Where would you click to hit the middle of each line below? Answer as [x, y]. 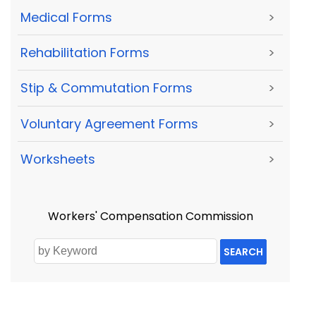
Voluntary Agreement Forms [109, 123]
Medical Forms [66, 17]
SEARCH [243, 252]
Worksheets [58, 159]
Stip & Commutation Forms [107, 88]
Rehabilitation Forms [85, 52]
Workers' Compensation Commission [150, 217]
